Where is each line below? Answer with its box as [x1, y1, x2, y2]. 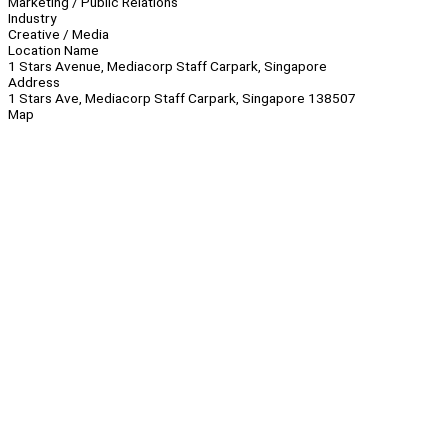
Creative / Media [8, 26, 109, 43]
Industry [8, 10, 56, 27]
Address [8, 74, 60, 91]
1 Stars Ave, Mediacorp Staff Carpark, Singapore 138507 [8, 90, 356, 107]
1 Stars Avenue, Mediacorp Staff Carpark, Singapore [8, 58, 327, 75]
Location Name [8, 42, 99, 59]
